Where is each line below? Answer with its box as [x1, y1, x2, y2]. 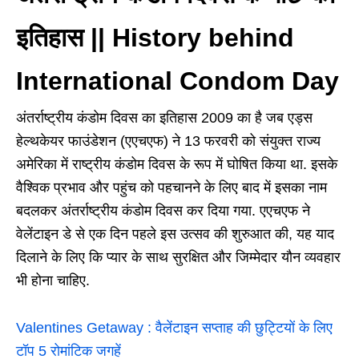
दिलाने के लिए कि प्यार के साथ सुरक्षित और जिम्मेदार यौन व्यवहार [16, 248, 341, 265]
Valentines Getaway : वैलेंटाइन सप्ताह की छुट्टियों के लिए [16, 319, 333, 336]
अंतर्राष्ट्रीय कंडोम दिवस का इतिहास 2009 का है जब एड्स [16, 109, 313, 126]
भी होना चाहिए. [16, 272, 90, 288]
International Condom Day [16, 66, 339, 95]
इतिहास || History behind [16, 22, 294, 52]
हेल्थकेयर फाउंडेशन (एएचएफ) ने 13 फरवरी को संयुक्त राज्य [16, 132, 321, 149]
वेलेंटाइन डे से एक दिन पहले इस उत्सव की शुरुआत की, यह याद [16, 225, 334, 242]
